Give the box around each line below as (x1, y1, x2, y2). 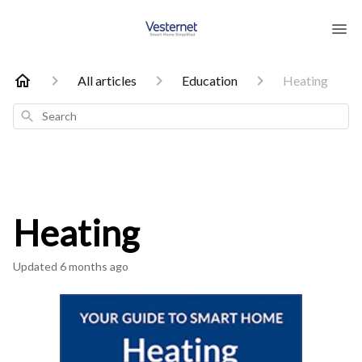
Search (19, 107, 53, 121)
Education (182, 73, 238, 88)
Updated (21, 259, 57, 273)
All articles (78, 73, 137, 88)
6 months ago (60, 259, 128, 273)
